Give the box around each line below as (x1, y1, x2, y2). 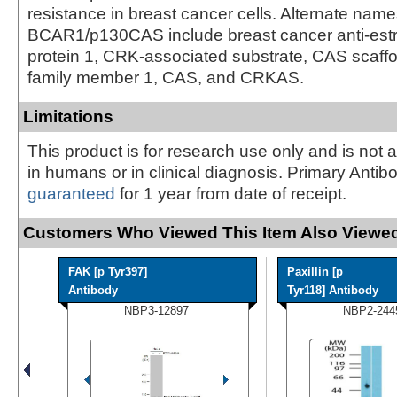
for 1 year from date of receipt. (115, 183, 346, 203)
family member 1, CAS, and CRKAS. (27, 67, 304, 87)
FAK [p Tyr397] (68, 264, 147, 278)
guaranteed (27, 183, 115, 203)
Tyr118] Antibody (287, 283, 378, 297)
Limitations (23, 106, 113, 126)
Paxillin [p (287, 264, 343, 278)
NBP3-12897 (124, 303, 189, 317)
